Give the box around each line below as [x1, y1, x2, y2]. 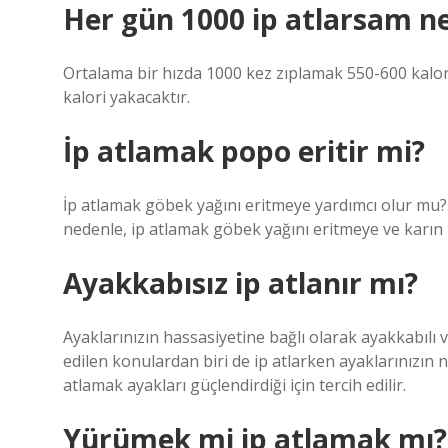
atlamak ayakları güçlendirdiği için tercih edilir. [63, 374, 406, 396]
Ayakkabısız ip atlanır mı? [63, 264, 418, 302]
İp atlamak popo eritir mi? [63, 132, 425, 170]
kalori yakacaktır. [63, 86, 190, 108]
